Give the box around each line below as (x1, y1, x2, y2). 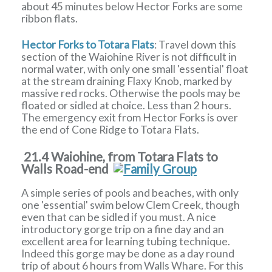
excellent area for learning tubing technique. (21, 235, 231, 248)
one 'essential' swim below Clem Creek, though (21, 199, 240, 212)
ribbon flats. (21, 12, 78, 25)
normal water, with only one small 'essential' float (21, 63, 249, 76)
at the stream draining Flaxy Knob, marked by (21, 75, 233, 88)
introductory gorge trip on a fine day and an (21, 223, 225, 236)
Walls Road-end (21, 161, 114, 176)
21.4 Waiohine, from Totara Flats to (21, 149, 219, 164)
